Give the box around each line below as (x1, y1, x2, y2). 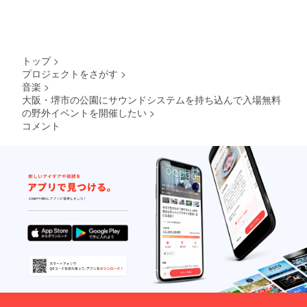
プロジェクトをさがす (22, 66, 118, 81)
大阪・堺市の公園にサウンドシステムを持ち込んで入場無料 (22, 93, 281, 107)
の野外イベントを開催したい (22, 106, 147, 120)
